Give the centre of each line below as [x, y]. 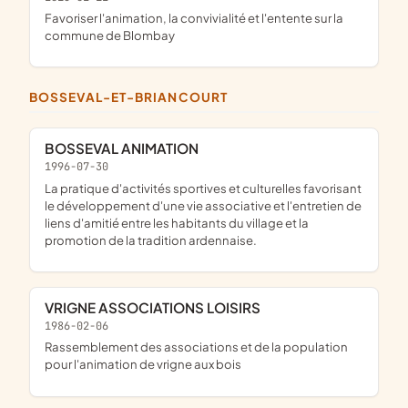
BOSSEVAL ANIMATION [127, 148]
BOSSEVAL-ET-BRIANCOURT [133, 97]
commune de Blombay [110, 36]
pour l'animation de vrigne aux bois [143, 364]
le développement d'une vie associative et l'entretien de [203, 205]
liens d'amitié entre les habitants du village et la [177, 222]
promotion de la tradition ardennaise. [151, 240]
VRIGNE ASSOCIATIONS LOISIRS [157, 307]
